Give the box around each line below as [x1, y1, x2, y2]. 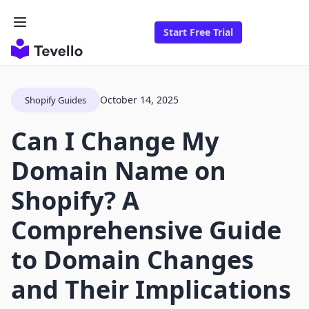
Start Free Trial [163, 26, 233, 39]
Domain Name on [11, 154, 226, 188]
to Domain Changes [11, 243, 254, 277]
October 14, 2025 [100, 93, 179, 107]
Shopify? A [11, 183, 139, 218]
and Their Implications [11, 272, 291, 307]
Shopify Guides [25, 94, 86, 107]
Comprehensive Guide [11, 213, 281, 248]
